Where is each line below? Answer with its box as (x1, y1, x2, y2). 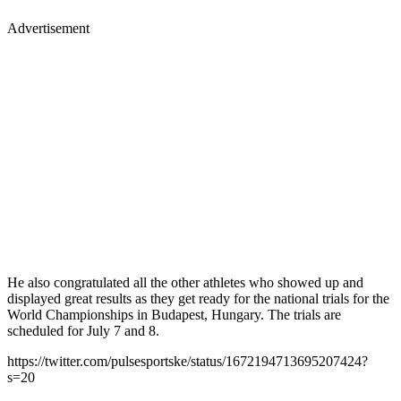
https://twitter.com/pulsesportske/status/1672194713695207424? (7, 353, 368, 369)
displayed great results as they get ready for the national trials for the (7, 290, 389, 306)
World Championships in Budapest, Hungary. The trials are (7, 306, 341, 322)
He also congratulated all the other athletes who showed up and (7, 274, 363, 290)
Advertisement (7, 20, 90, 36)
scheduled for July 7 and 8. (7, 322, 159, 338)
